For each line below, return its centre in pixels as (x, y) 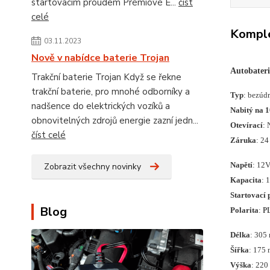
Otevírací (246, 125)
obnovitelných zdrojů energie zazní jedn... (115, 121)
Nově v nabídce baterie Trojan (100, 58)
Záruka (243, 140)
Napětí (241, 165)
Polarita (244, 210)
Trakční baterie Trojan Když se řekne (106, 77)
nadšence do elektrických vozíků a (101, 106)
